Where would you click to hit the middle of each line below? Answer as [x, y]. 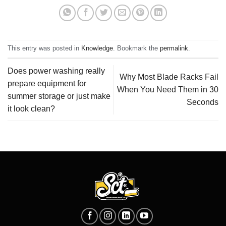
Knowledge [97, 48]
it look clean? [31, 108]
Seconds [203, 102]
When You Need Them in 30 [168, 90]
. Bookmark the [136, 48]
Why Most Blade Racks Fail [169, 77]
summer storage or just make [59, 96]
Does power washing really [56, 71]
